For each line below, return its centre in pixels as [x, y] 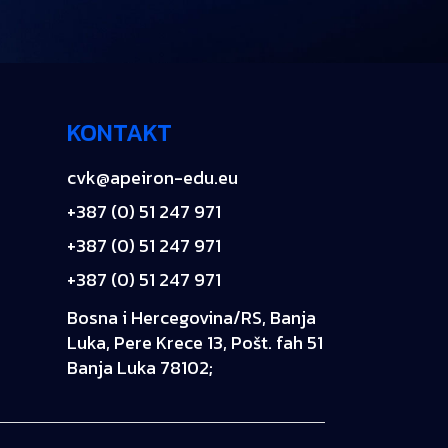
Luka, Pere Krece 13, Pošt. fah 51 [195, 342]
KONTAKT [120, 132]
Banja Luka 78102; [140, 367]
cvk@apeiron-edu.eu [153, 177]
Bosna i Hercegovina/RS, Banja [192, 317]
